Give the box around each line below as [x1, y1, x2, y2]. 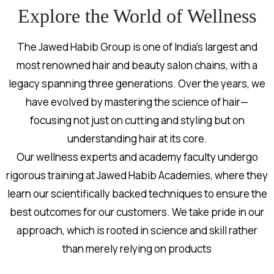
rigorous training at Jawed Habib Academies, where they [6, 168, 268, 183]
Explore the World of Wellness [18, 5, 256, 28]
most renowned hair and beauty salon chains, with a [17, 58, 257, 73]
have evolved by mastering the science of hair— [26, 95, 248, 109]
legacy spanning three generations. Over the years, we [9, 76, 265, 91]
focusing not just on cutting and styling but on [29, 113, 245, 128]
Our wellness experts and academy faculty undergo [16, 150, 258, 165]
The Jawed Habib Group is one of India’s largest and [17, 40, 257, 54]
